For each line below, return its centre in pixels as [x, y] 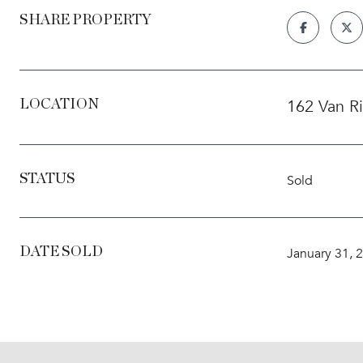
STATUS [47, 179]
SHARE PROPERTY [85, 20]
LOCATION [59, 105]
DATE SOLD [61, 252]
